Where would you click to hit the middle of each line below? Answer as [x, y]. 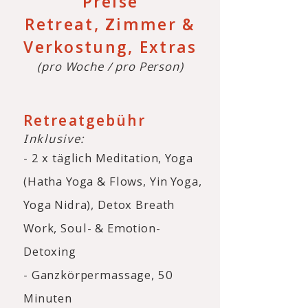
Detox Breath [136, 205]
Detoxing [50, 251]
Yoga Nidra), [61, 205]
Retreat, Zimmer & [110, 24]
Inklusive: [54, 139]
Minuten [48, 298]
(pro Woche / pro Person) [110, 66]
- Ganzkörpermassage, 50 [98, 275]
